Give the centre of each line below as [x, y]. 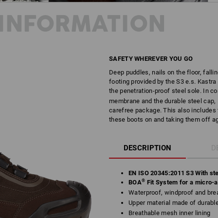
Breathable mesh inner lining [170, 213]
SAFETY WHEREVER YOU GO [151, 59]
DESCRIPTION [147, 148]
